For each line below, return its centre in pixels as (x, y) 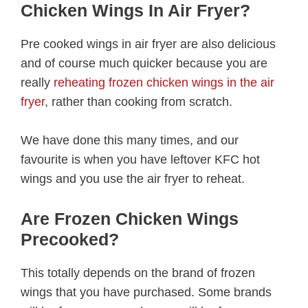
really (37, 82)
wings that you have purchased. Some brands (146, 293)
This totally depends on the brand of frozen (138, 273)
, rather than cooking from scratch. (139, 101)
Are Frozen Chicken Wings (130, 219)
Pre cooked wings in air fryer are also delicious (148, 44)
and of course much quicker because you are (144, 63)
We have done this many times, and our (130, 141)
